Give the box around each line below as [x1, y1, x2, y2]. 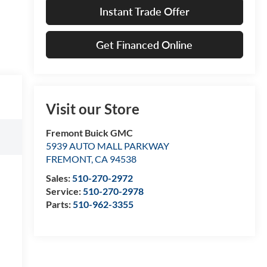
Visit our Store [45, 100, 139, 118]
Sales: [45, 172, 72, 184]
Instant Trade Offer [99, 4, 190, 18]
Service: [45, 185, 83, 197]
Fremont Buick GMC [45, 127, 133, 139]
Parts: [45, 198, 73, 210]
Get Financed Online [96, 38, 193, 51]
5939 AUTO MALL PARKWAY [45, 140, 169, 152]
